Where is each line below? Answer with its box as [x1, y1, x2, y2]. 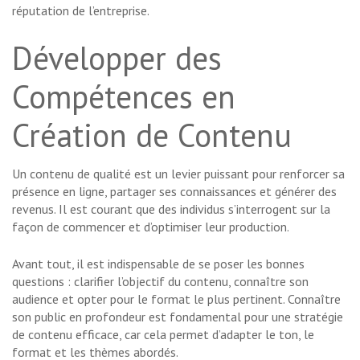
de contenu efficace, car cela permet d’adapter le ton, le [12, 326, 314, 343]
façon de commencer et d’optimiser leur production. [12, 219, 289, 235]
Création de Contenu [12, 114, 292, 157]
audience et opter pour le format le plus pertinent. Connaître [12, 291, 341, 308]
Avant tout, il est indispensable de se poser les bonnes [12, 256, 305, 272]
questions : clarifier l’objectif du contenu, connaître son [12, 273, 309, 290]
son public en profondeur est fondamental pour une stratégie [12, 309, 343, 325]
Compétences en [12, 76, 235, 118]
